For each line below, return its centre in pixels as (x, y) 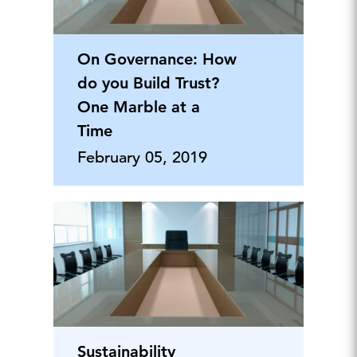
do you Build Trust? (148, 83)
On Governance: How (157, 59)
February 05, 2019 (142, 157)
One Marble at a (138, 107)
